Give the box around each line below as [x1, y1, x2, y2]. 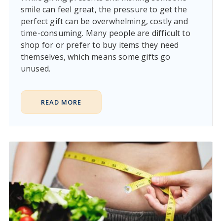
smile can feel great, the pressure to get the [20, 4, 187, 15]
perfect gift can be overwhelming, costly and [20, 16, 188, 27]
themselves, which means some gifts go [20, 51, 171, 63]
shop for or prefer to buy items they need [20, 39, 179, 51]
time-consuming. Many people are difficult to [20, 28, 190, 39]
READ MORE [40, 98, 81, 107]
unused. [20, 63, 51, 74]
